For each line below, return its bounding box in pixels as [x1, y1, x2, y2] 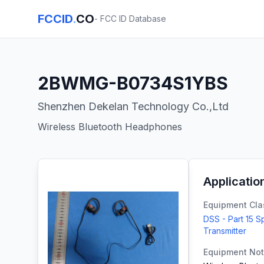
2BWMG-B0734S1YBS [38, 72, 228, 94]
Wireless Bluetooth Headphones [38, 121, 182, 133]
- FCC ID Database [94, 14, 166, 24]
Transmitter [203, 226, 246, 236]
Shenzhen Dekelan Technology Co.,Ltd [38, 100, 229, 113]
